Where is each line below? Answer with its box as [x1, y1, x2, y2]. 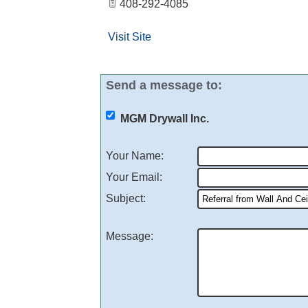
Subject [106, 192, 143, 204]
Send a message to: [106, 78, 222, 92]
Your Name [106, 150, 161, 162]
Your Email [106, 171, 159, 183]
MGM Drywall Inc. [120, 113, 209, 124]
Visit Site [108, 31, 151, 43]
